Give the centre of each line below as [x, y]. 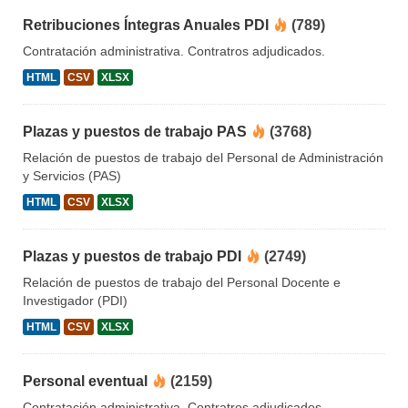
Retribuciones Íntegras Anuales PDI [146, 25]
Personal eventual [85, 382]
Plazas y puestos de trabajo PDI [132, 257]
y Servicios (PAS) [72, 176]
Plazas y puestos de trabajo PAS [135, 132]
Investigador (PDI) [75, 301]
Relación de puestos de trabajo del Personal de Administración [203, 158]
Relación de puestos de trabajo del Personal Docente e [182, 283]
